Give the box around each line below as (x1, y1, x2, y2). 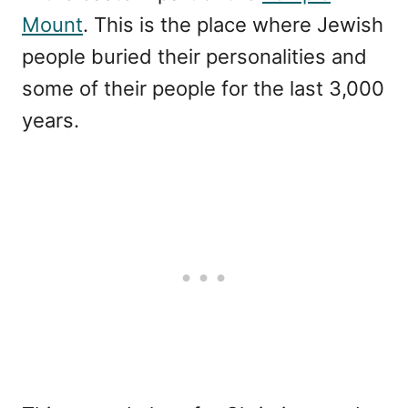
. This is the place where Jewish (83, 12, 383, 36)
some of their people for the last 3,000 (22, 76, 384, 100)
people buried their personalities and (22, 44, 367, 68)
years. (22, 107, 79, 132)
